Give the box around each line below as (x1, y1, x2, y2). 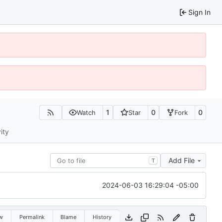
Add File (168, 156, 195, 165)
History (92, 213, 111, 221)
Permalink (19, 213, 45, 221)
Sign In (188, 7, 211, 16)
